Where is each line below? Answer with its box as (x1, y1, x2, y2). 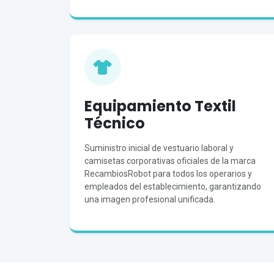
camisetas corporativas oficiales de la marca (84, 156, 256, 166)
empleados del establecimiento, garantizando (84, 182, 261, 191)
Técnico (84, 113, 145, 133)
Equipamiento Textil (84, 96, 236, 116)
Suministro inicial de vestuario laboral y (84, 143, 234, 153)
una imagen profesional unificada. (84, 194, 215, 204)
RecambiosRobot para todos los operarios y (84, 169, 252, 179)
